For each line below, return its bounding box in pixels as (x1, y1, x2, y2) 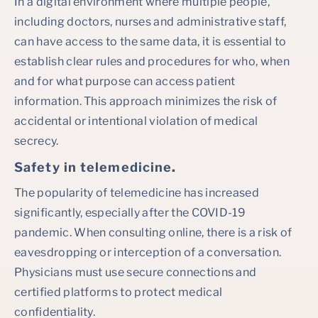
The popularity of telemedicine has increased (14, 186, 260, 199)
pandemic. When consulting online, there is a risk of (14, 226, 292, 239)
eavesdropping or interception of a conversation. (14, 246, 282, 259)
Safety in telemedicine (14, 160, 172, 175)
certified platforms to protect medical (14, 285, 223, 299)
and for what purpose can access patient (14, 75, 236, 88)
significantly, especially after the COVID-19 (14, 206, 246, 219)
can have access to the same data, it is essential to (14, 35, 287, 48)
